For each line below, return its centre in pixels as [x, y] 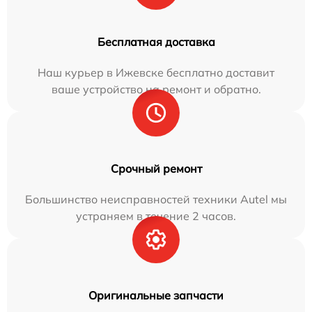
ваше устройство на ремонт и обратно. [156, 89]
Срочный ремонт [156, 169]
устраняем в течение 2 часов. [156, 216]
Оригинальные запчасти [156, 296]
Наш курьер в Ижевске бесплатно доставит [156, 73]
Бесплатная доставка [156, 42]
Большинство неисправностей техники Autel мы [156, 200]
